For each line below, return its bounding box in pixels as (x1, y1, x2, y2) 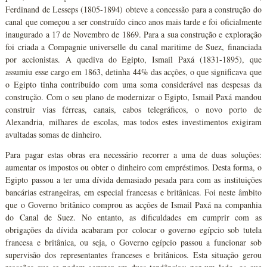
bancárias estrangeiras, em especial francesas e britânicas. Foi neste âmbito (5, 186, 262, 198)
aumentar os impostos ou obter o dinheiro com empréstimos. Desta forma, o (5, 161, 262, 173)
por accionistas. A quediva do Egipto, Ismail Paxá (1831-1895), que (5, 53, 262, 65)
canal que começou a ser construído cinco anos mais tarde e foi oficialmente (5, 15, 262, 27)
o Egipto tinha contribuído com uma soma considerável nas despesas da (5, 78, 262, 90)
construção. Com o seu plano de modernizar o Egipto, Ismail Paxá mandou (5, 91, 262, 103)
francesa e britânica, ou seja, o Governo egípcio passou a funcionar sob (5, 236, 262, 248)
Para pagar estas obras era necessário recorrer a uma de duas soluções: (5, 148, 262, 160)
